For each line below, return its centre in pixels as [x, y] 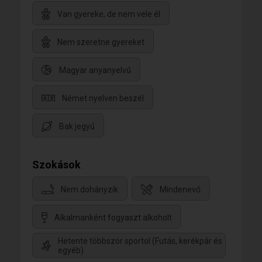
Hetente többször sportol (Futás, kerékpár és [140, 241]
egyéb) [71, 250]
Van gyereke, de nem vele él [109, 14]
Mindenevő [180, 189]
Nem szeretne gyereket [101, 42]
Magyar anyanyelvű [95, 70]
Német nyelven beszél [103, 98]
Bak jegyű [77, 126]
